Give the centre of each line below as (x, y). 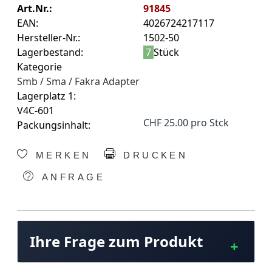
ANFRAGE (71, 177)
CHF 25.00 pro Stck (186, 123)
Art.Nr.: (35, 9)
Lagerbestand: (50, 53)
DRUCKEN (153, 156)
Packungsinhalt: (54, 125)
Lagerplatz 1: (46, 96)
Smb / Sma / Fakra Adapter (78, 82)
